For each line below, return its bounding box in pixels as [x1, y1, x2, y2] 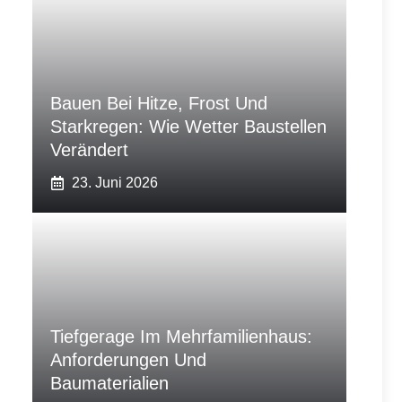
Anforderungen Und [50, 350, 206, 370]
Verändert [50, 140, 128, 160]
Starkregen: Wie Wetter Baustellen [50, 117, 327, 136]
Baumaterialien [50, 373, 169, 393]
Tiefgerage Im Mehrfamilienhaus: [50, 327, 312, 346]
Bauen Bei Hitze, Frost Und [50, 93, 267, 113]
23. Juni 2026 [72, 175, 158, 190]
